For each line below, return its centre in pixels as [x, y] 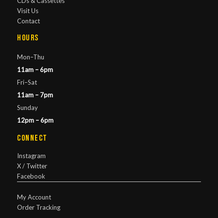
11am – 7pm [35, 95]
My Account [34, 197]
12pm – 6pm [35, 120]
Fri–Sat [27, 82]
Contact [28, 21]
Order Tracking [39, 208]
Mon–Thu [31, 57]
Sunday [27, 107]
